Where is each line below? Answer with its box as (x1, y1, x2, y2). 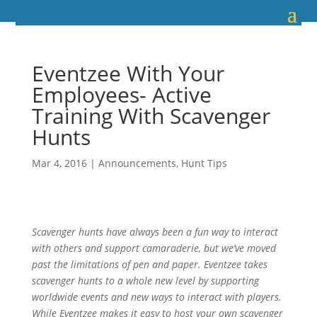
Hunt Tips (180, 156, 227, 170)
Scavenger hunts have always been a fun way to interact (31, 225, 278, 238)
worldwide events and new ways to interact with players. (31, 290, 282, 304)
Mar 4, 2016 (31, 156, 87, 170)
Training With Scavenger (31, 101, 270, 130)
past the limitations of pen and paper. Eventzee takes (31, 258, 267, 271)
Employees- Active (31, 80, 212, 109)
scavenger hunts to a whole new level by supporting (31, 274, 259, 287)
